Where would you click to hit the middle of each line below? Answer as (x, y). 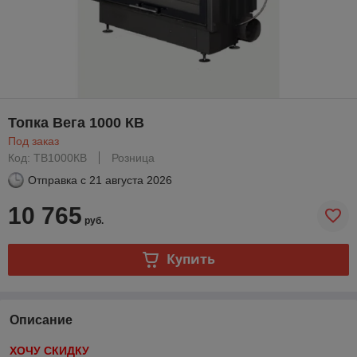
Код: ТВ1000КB (47, 157)
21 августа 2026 (131, 180)
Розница (133, 157)
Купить (190, 259)
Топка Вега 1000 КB (76, 122)
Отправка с (57, 180)
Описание (41, 320)
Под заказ (33, 141)
